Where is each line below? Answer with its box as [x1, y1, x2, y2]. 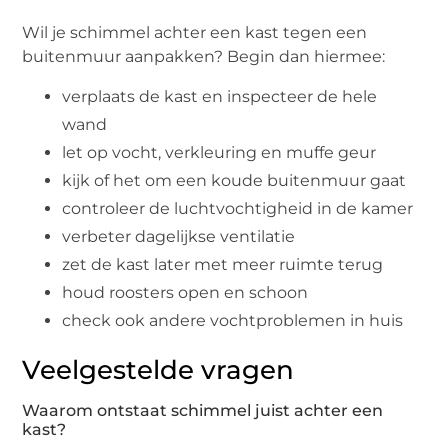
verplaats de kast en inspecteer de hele [62, 87, 378, 107]
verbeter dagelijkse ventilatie [62, 227, 296, 247]
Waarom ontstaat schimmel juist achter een [22, 401, 384, 421]
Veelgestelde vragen [22, 354, 295, 387]
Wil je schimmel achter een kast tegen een [22, 22, 368, 42]
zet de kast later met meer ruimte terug [62, 255, 384, 275]
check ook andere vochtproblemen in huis [62, 311, 404, 331]
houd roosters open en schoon [62, 283, 309, 303]
